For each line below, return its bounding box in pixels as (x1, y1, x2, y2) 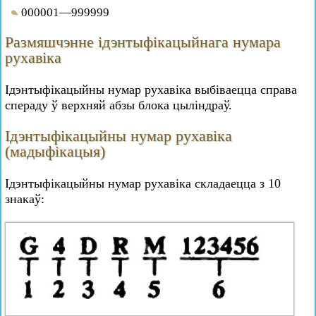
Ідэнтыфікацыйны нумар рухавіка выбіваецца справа (5, 83, 297, 97)
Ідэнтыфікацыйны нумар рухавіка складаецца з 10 (5, 176, 281, 190)
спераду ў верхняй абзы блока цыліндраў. (5, 98, 232, 112)
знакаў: (5, 192, 44, 206)
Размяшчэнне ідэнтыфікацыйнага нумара (5, 33, 281, 51)
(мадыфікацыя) (5, 142, 105, 160)
